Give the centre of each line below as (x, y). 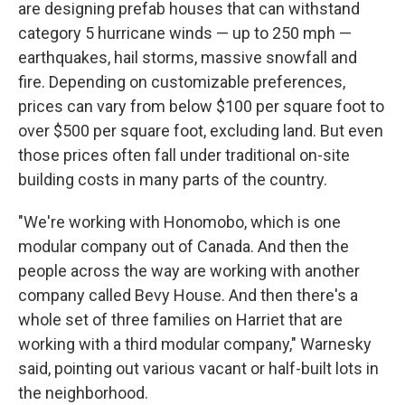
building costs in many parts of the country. (173, 179)
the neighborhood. (83, 393)
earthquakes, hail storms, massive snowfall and (188, 57)
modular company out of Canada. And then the (184, 246)
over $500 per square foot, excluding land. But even (201, 131)
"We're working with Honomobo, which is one (179, 222)
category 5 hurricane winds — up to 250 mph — (185, 33)
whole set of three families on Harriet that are (180, 320)
